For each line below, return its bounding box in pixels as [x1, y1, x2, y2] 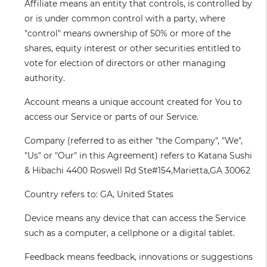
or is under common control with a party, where [24, 13, 226, 24]
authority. [24, 73, 66, 84]
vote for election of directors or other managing [24, 58, 226, 69]
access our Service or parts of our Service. [24, 111, 199, 123]
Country [24, 189, 59, 200]
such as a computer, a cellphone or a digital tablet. [24, 228, 235, 239]
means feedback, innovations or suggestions [64, 252, 253, 263]
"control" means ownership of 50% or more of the [24, 28, 231, 39]
